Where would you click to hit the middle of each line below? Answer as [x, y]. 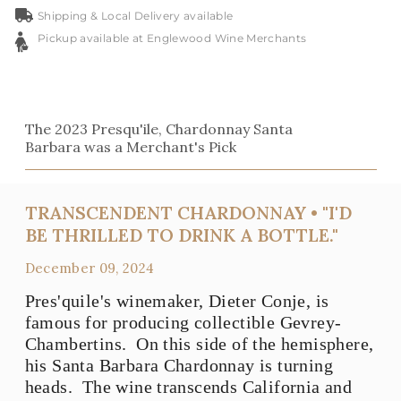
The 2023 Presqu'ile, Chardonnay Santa [158, 129]
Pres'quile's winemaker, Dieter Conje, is [177, 301]
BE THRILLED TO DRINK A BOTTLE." [181, 235]
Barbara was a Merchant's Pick [130, 147]
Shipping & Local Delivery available [136, 16]
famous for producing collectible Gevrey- [183, 322]
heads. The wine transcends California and [188, 387]
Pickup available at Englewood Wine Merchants [172, 38]
